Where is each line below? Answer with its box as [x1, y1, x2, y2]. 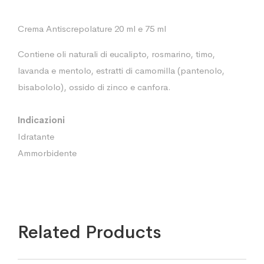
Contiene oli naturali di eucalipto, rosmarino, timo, [18, 48, 215, 60]
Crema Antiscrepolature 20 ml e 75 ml [18, 23, 166, 34]
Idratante [18, 131, 54, 142]
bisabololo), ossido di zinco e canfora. [18, 81, 171, 93]
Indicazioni [18, 114, 65, 126]
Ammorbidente [18, 147, 77, 159]
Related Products [18, 221, 161, 243]
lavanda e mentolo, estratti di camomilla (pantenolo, [18, 65, 225, 76]
